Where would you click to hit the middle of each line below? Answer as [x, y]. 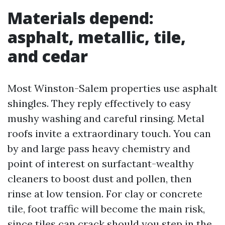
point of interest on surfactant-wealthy [101, 163]
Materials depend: [81, 18]
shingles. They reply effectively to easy [99, 103]
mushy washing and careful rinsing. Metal [106, 118]
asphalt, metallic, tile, [97, 37]
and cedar [48, 56]
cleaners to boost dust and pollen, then [100, 178]
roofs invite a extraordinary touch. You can [109, 133]
